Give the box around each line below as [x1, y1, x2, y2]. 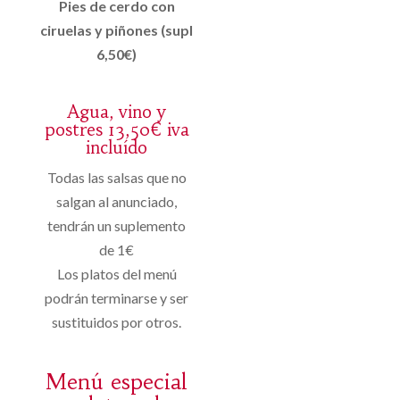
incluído [86, 136, 148, 158]
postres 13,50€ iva [44, 118, 189, 140]
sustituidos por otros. [52, 312, 182, 330]
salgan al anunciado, [56, 192, 178, 210]
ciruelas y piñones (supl [40, 21, 194, 38]
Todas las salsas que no [46, 168, 187, 186]
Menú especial [46, 368, 188, 396]
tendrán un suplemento [47, 216, 187, 234]
